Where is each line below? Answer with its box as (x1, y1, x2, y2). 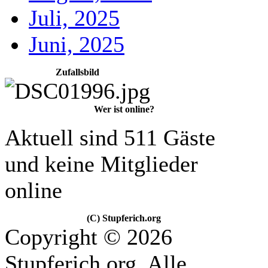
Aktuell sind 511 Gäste (5, 125, 215, 150)
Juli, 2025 (29, 5, 120, 31)
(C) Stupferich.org (87, 213, 161, 223)
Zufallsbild (56, 67, 99, 77)
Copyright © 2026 (5, 224, 172, 249)
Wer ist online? (93, 104, 154, 114)
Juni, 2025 (29, 32, 124, 57)
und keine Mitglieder (5, 151, 198, 176)
